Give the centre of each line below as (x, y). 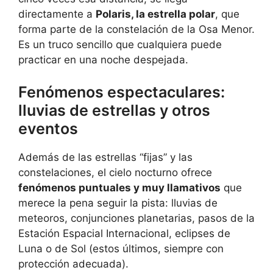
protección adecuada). (73, 264)
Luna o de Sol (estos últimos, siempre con (121, 249)
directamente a (57, 14)
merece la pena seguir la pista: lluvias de (118, 203)
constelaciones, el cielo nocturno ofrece (115, 173)
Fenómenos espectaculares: (122, 92)
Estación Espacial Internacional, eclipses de (124, 234)
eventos (48, 129)
